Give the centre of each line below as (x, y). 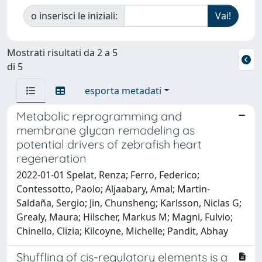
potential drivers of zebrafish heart (109, 144)
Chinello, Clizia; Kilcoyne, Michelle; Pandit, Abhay (122, 231)
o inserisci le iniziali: (74, 15)
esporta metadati (123, 90)
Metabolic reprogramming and (99, 116)
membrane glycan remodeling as (106, 130)
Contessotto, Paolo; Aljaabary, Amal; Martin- (113, 189)
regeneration (51, 158)
